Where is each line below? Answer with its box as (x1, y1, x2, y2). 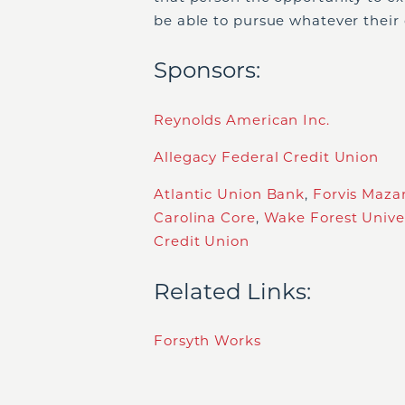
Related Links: (154, 277, 311, 305)
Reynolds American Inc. (154, 110, 330, 128)
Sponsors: (154, 56, 260, 84)
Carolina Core (154, 208, 256, 226)
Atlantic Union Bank (154, 184, 306, 202)
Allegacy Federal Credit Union (154, 147, 380, 165)
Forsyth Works (154, 332, 261, 350)
